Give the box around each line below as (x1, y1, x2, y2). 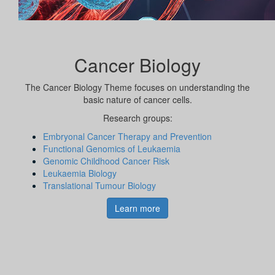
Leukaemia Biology (43, 166, 117, 179)
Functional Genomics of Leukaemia (43, 142, 180, 155)
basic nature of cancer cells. (83, 93, 192, 106)
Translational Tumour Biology (43, 179, 156, 192)
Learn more (115, 201, 160, 214)
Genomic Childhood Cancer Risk (43, 154, 169, 167)
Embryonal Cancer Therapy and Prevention (43, 130, 212, 142)
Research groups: (103, 111, 172, 124)
